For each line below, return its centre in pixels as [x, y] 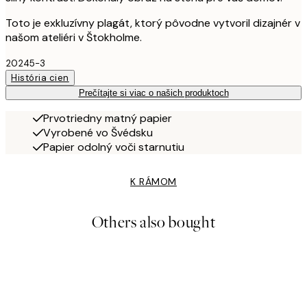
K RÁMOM [153, 181]
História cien [40, 77]
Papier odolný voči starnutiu [114, 147]
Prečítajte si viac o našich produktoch [153, 93]
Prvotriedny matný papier [108, 118]
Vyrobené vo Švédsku [98, 132]
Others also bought [153, 222]
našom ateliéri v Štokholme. [74, 37]
